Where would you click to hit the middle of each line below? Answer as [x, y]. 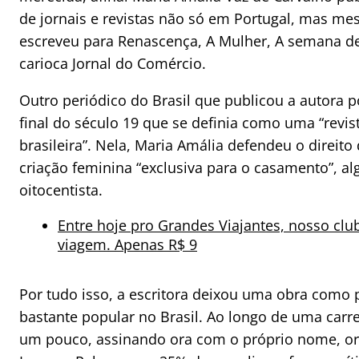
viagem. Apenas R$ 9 [127, 245]
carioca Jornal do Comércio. [113, 64]
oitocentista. [61, 190]
